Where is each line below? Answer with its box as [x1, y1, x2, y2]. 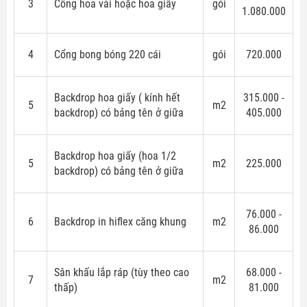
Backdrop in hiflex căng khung [54, 214, 186, 228]
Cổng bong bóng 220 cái [54, 47, 161, 61]
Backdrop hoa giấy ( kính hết [54, 90, 180, 104]
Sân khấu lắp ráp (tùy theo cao [54, 265, 189, 279]
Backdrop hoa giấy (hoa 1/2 [54, 149, 176, 162]
